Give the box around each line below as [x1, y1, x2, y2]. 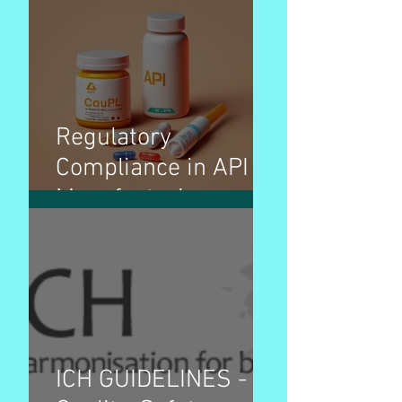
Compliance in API [56, 153, 249, 184]
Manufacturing [56, 183, 211, 214]
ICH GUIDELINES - [56, 364, 247, 396]
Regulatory [56, 122, 171, 153]
